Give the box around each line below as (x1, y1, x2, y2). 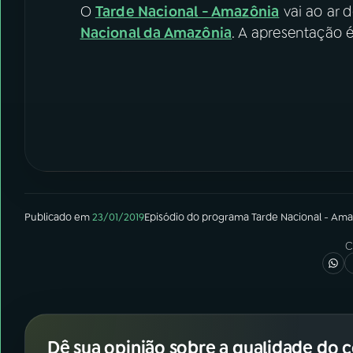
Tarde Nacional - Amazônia (95, 2, 280, 21)
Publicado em (24, 210, 90, 224)
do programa (184, 210, 251, 224)
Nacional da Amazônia (80, 23, 232, 43)
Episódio (144, 210, 184, 224)
